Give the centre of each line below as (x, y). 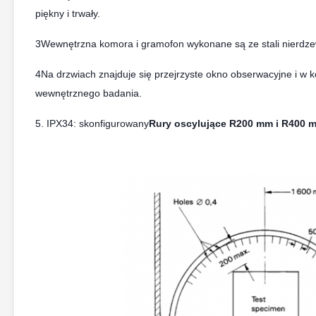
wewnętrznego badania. (89, 93)
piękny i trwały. (68, 13)
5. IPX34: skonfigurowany (92, 123)
